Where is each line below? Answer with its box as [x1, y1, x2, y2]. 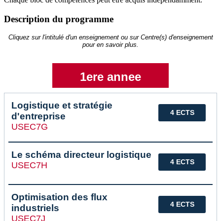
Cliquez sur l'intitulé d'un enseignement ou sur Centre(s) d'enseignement [8, 34, 213, 41]
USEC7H [11, 160, 47, 171]
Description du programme [4, 13, 113, 24]
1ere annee [80, 70, 141, 84]
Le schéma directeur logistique [11, 149, 151, 160]
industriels [11, 203, 59, 214]
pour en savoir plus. [82, 41, 139, 49]
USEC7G [11, 122, 48, 132]
